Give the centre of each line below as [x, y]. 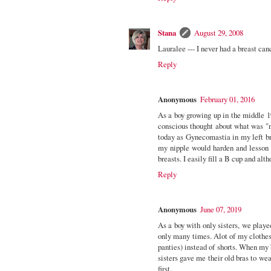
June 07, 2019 [221, 209]
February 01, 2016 [227, 99]
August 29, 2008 [219, 32]
